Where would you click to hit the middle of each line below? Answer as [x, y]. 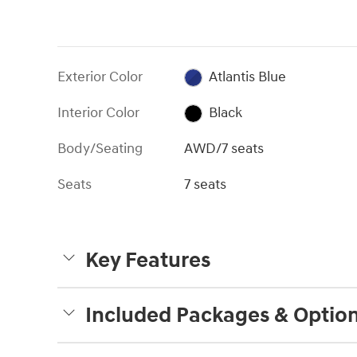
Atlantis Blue [247, 76]
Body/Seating [100, 148]
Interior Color [98, 112]
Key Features [148, 260]
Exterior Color [100, 76]
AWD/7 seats [224, 148]
